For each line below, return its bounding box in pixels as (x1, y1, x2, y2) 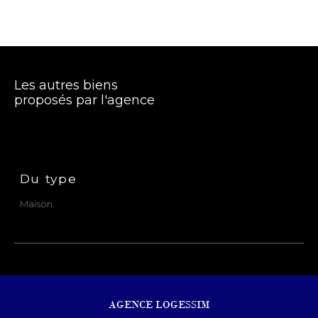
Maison (19, 198, 53, 209)
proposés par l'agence (14, 92, 155, 108)
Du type (19, 171, 77, 186)
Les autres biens (14, 77, 118, 93)
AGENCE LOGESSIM (108, 298, 210, 311)
